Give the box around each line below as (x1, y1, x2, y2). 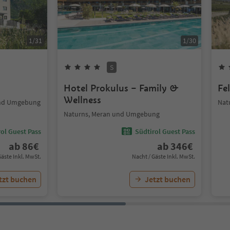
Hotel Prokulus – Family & (64, 82, 179, 94)
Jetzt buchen (145, 174, 190, 184)
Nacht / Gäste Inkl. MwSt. (132, 152, 195, 160)
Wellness (64, 94, 101, 106)
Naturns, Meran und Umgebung (64, 109, 160, 119)
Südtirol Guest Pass (135, 126, 195, 136)
